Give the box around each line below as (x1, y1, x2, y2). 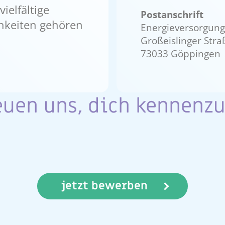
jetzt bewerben (61, 178, 148, 193)
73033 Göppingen (141, 47, 220, 61)
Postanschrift (141, 8, 203, 22)
